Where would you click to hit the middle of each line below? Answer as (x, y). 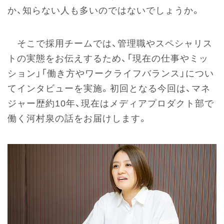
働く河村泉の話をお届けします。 (78, 118)
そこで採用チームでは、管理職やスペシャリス (110, 43)
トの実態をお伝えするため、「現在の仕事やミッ (108, 58)
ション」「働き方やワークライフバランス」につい (111, 73)
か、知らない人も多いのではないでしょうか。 (104, 10)
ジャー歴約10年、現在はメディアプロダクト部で (111, 103)
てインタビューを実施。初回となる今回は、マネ (109, 88)
